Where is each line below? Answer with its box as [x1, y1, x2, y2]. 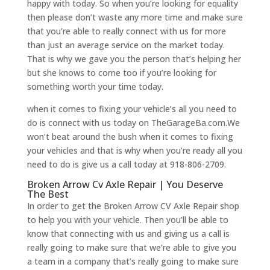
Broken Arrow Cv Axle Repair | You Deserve [27, 178, 223, 192]
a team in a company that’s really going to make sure [27, 256, 239, 268]
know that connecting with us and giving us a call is [27, 228, 230, 240]
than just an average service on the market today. [27, 39, 225, 51]
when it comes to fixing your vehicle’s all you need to [27, 103, 237, 115]
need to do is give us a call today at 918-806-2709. [27, 159, 226, 171]
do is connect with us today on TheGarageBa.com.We [27, 117, 240, 129]
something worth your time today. [27, 81, 163, 93]
